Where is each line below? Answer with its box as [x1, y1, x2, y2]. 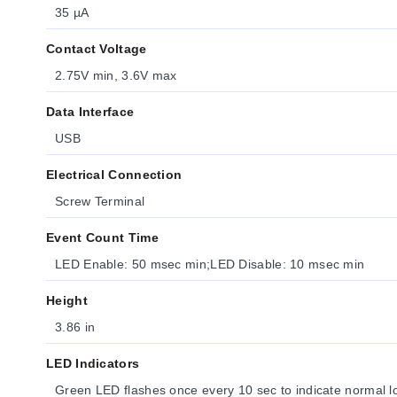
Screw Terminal [55, 194, 145, 208]
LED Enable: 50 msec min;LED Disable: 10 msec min [55, 257, 365, 271]
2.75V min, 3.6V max [55, 68, 177, 82]
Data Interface [46, 105, 135, 119]
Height [46, 293, 88, 307]
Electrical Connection [46, 167, 183, 182]
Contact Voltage [46, 42, 147, 56]
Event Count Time [46, 230, 159, 245]
